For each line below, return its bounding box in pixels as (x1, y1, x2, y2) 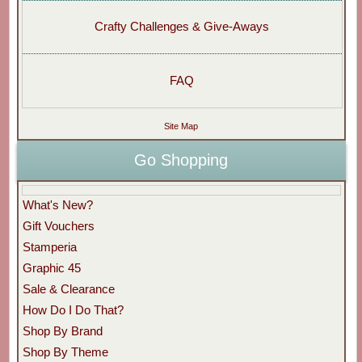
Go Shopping (134, 151, 229, 170)
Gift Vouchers (22, 218, 95, 233)
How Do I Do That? (22, 302, 124, 317)
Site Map (164, 120, 199, 131)
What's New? (22, 197, 93, 212)
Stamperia (22, 239, 77, 254)
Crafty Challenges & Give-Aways (95, 19, 270, 34)
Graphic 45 (22, 260, 81, 275)
